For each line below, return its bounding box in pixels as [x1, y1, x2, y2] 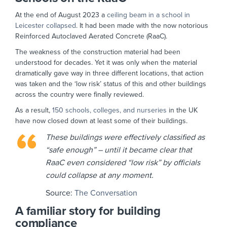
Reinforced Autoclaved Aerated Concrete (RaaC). [15, 31, 167, 41]
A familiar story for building [15, 204, 161, 219]
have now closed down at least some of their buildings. [15, 116, 187, 125]
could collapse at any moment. [46, 170, 154, 180]
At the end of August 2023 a [15, 10, 105, 19]
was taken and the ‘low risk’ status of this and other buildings [15, 79, 206, 88]
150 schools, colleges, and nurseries [52, 105, 167, 115]
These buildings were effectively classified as [46, 132, 205, 142]
